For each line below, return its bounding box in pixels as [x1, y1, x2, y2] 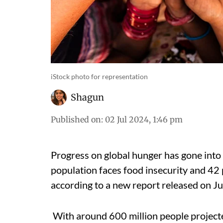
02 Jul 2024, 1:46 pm [105, 114, 183, 124]
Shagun [71, 91, 104, 103]
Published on [51, 114, 101, 124]
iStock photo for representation [51, 72, 148, 81]
